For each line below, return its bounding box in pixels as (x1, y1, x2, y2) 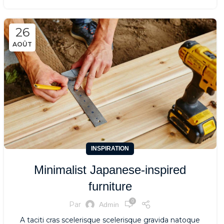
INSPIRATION (91, 145, 129, 152)
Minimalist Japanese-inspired (34, 163, 186, 177)
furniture (88, 179, 132, 193)
